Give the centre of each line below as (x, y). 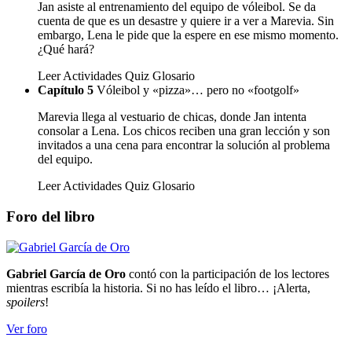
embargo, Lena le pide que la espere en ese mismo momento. (188, 35)
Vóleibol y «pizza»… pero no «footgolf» (198, 90)
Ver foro (27, 328)
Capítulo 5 (66, 90)
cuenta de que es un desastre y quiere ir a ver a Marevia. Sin (186, 21)
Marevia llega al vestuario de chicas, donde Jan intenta (172, 117)
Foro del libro (51, 216)
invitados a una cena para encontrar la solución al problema (184, 145)
